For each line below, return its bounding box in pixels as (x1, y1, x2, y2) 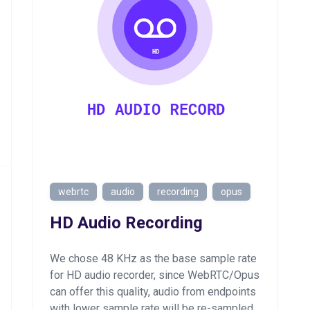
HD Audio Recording (50, 213, 203, 232)
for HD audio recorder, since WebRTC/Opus (50, 268, 259, 282)
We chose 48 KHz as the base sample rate (50, 252, 257, 265)
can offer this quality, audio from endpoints (50, 285, 256, 298)
